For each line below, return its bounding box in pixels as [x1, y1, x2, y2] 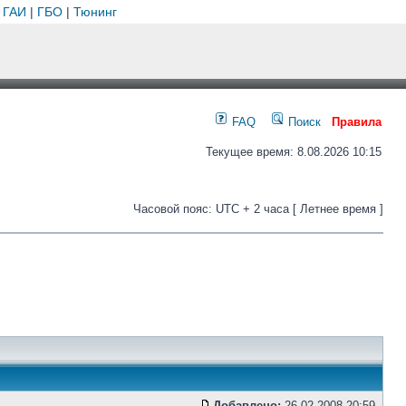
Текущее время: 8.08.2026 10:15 [206, 145, 382, 159]
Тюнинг [72, 5, 117, 19]
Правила [332, 115, 382, 129]
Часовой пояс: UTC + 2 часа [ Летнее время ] [133, 202, 383, 216]
